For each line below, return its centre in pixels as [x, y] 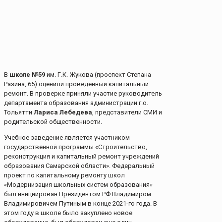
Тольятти [19, 112]
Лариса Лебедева [63, 112]
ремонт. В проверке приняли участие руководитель [83, 94]
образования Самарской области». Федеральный [79, 166]
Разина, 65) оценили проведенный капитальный [76, 84]
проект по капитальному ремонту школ [64, 175]
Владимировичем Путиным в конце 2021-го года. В [81, 204]
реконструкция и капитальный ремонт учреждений [82, 157]
